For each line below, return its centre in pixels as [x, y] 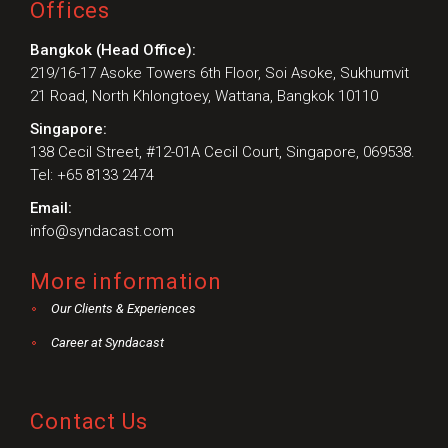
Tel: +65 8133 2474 [92, 175]
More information [126, 282]
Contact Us [89, 422]
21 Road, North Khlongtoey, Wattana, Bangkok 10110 [204, 96]
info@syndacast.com [102, 231]
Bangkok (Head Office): [113, 50]
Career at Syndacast [107, 343]
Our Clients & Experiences [123, 309]
